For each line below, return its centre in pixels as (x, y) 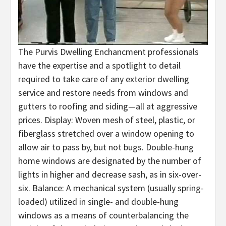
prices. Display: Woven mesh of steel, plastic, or (107, 120)
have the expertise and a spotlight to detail (99, 65)
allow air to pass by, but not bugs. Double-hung (106, 147)
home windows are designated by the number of (110, 160)
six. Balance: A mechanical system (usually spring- (111, 188)
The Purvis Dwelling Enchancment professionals (108, 51)
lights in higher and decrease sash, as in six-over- (110, 174)
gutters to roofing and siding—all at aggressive (108, 106)
